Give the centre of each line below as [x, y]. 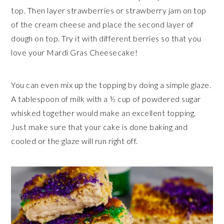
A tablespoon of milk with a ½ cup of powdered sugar [106, 99]
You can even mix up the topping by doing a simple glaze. [111, 85]
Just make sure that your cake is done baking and [99, 127]
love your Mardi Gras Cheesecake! [74, 52]
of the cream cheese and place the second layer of [102, 24]
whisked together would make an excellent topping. [103, 113]
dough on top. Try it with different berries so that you [106, 38]
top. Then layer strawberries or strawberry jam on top [109, 10]
